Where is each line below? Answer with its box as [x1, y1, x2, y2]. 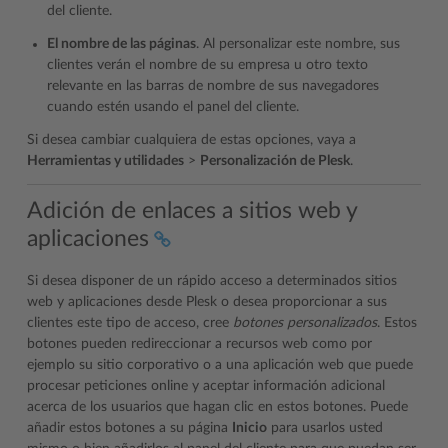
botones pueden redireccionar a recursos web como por [27, 336, 372, 351]
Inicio [232, 420, 267, 435]
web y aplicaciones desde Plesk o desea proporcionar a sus [27, 294, 387, 309]
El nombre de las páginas [47, 37, 196, 52]
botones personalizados [233, 315, 377, 330]
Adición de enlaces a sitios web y [27, 198, 358, 222]
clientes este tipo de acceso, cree [27, 315, 233, 330]
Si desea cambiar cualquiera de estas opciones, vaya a [27, 133, 356, 148]
